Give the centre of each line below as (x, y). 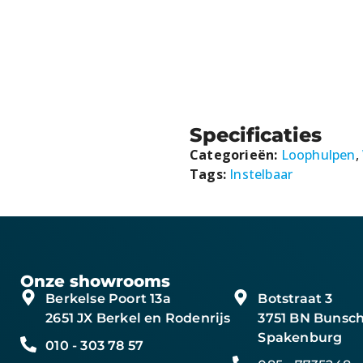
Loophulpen (318, 155)
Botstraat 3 (295, 299)
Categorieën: (234, 155)
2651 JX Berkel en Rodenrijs (138, 318)
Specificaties (256, 135)
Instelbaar (261, 175)
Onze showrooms (96, 282)
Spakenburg (300, 338)
